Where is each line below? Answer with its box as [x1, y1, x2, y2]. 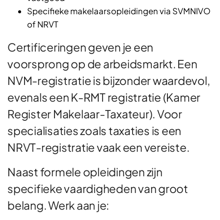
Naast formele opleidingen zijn [7, 164, 163, 179]
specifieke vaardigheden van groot [7, 181, 188, 195]
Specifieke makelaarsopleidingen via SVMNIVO [27, 5, 211, 16]
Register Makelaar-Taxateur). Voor [7, 106, 182, 121]
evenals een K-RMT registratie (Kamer [7, 89, 200, 104]
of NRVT [27, 19, 58, 29]
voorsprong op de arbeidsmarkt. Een [7, 56, 197, 71]
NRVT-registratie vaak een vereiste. [7, 139, 190, 154]
